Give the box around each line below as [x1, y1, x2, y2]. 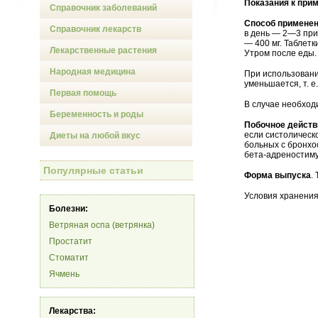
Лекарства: [49, 306, 96, 316]
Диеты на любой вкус [50, 131, 141, 141]
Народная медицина [50, 67, 136, 77]
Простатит [49, 236, 92, 246]
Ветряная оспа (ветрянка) [49, 220, 155, 230]
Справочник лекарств [50, 24, 141, 34]
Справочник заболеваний [50, 3, 157, 13]
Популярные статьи [43, 165, 143, 176]
